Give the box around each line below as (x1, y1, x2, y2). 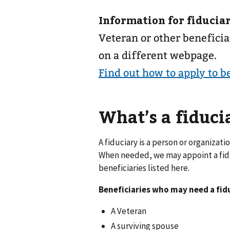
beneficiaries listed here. (99, 162, 189, 174)
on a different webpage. (99, 49, 217, 62)
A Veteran (111, 205, 146, 217)
